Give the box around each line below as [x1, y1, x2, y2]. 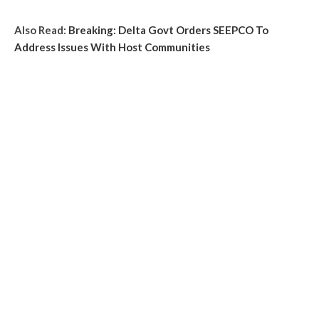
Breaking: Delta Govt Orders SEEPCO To [68, 23, 268, 36]
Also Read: [14, 23, 68, 36]
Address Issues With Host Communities [14, 41, 210, 53]
